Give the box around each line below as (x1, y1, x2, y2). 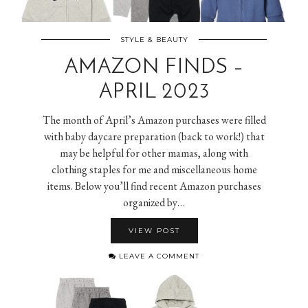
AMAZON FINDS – (65, 57, 243, 79)
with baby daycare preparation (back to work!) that (43, 129, 265, 144)
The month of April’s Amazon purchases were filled (42, 113, 266, 128)
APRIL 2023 (98, 82, 210, 104)
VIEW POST (128, 226, 180, 236)
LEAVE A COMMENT (116, 252, 199, 261)
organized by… (123, 195, 185, 210)
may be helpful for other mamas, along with (60, 146, 248, 161)
